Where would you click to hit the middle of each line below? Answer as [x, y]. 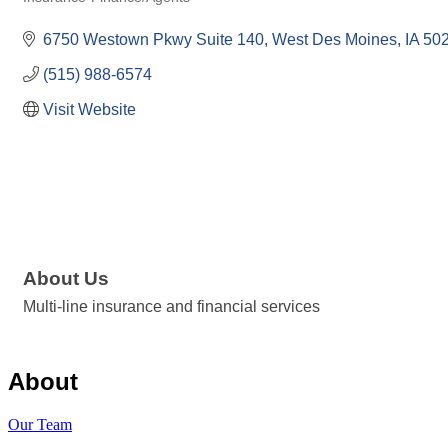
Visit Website [89, 109]
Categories [55, 11]
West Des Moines [334, 39]
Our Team [40, 425]
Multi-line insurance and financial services [171, 307]
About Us [66, 279]
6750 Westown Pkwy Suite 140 [153, 39]
